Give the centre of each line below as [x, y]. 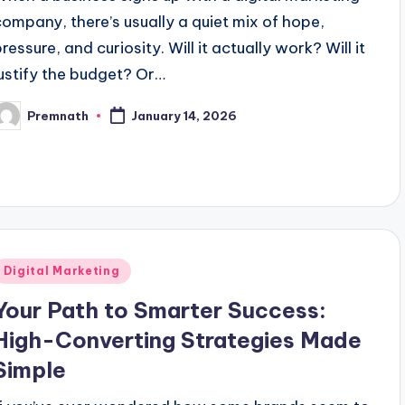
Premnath [58, 115]
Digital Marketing [62, 270]
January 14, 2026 [184, 116]
